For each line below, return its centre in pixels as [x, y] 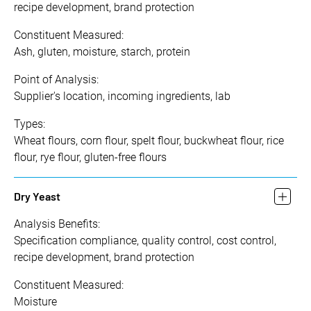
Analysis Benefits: [57, 224]
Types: [30, 124]
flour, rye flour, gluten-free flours [90, 158]
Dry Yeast [37, 196]
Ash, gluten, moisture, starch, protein [102, 52]
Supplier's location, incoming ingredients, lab [122, 96]
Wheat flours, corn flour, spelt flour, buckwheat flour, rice [149, 141]
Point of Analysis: [56, 80]
